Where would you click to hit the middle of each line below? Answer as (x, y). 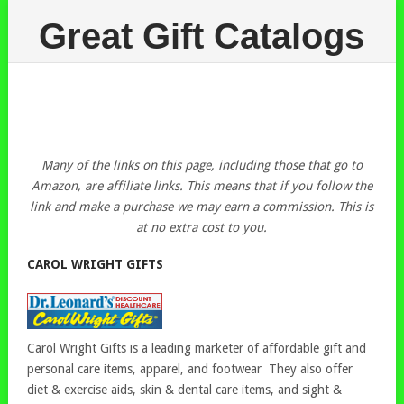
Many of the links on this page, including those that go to (202, 165)
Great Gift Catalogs (202, 36)
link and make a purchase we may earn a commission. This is (202, 207)
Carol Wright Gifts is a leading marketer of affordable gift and (197, 348)
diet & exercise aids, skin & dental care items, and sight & (185, 390)
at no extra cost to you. (202, 227)
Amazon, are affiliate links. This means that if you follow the (202, 186)
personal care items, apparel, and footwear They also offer (190, 369)
